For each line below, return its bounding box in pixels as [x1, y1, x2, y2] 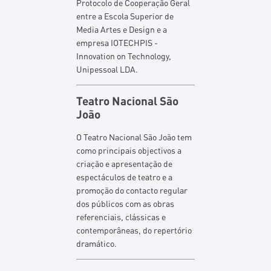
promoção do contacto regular [76, 184, 188, 195]
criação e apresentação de [76, 158, 173, 169]
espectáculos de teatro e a [76, 171, 173, 182]
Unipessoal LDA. [76, 64, 139, 74]
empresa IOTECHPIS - [76, 37, 158, 48]
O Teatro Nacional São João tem [76, 131, 192, 142]
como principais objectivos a [76, 145, 182, 155]
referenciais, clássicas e [76, 211, 166, 222]
